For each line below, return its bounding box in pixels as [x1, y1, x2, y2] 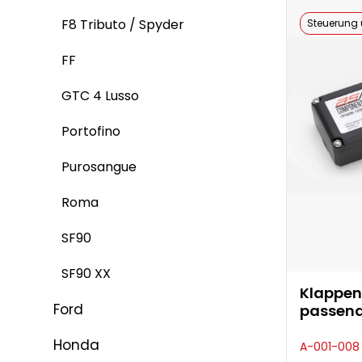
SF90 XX [61, 264, 111, 283]
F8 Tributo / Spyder [61, 15, 184, 34]
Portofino [61, 122, 120, 141]
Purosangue [61, 158, 137, 176]
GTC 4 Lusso [61, 86, 139, 105]
